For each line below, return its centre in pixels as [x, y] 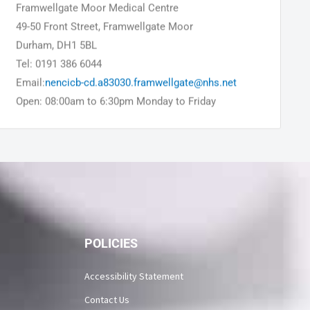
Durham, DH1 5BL [57, 56]
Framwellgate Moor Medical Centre [98, 18]
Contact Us [107, 300]
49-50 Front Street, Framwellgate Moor [105, 37]
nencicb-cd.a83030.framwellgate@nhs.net [141, 93]
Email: [31, 93]
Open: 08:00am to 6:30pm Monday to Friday [116, 112]
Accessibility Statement [134, 276]
